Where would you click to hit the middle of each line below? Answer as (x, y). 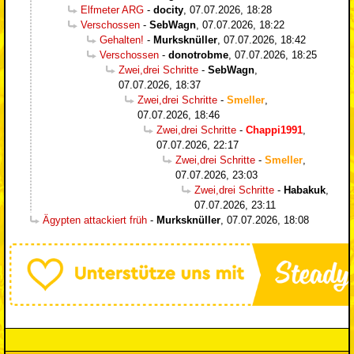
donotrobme (198, 55)
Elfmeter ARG (112, 9)
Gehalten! (122, 40)
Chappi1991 (274, 130)
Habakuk (305, 190)
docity (168, 9)
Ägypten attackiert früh (95, 220)
